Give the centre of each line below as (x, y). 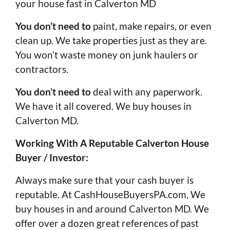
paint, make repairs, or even (151, 26)
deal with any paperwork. (147, 92)
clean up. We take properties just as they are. (111, 41)
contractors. (42, 69)
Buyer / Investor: (52, 158)
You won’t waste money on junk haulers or (107, 55)
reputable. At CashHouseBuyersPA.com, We (110, 195)
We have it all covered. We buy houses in (103, 106)
